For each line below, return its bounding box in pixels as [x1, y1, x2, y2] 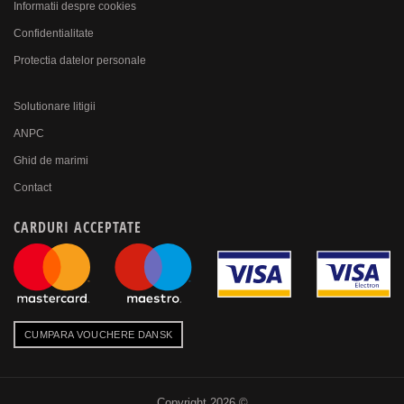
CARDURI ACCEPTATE [14, 217, 142, 238]
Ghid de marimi [14, 154, 88, 168]
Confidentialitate [14, 27, 94, 41]
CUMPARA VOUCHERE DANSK [24, 329, 173, 341]
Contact [14, 181, 51, 195]
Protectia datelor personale [14, 54, 146, 68]
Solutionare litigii [14, 100, 96, 114]
